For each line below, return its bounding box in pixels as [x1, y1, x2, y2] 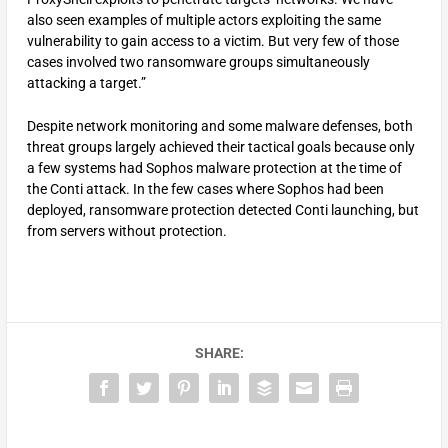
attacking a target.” [26, 74, 146, 91]
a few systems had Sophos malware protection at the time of [26, 160, 402, 177]
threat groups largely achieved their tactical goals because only [26, 139, 415, 156]
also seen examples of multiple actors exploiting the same [26, 11, 381, 28]
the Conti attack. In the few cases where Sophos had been [26, 181, 384, 198]
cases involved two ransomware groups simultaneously [26, 53, 370, 70]
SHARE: [194, 345, 244, 362]
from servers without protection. [26, 223, 227, 240]
